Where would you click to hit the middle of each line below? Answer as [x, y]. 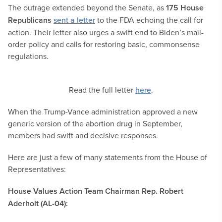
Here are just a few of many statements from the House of [108, 157]
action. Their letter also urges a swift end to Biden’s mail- [106, 32]
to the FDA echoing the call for [149, 20]
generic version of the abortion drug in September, [95, 123]
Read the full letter [102, 90]
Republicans [30, 20]
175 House [185, 8]
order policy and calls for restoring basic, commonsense [104, 44]
